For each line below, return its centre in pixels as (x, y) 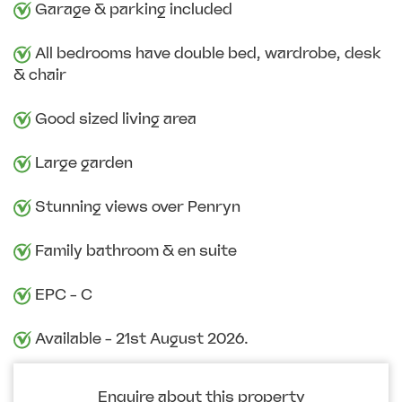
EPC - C (62, 295)
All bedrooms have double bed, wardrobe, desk (206, 53)
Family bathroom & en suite (134, 251)
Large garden (82, 163)
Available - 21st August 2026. (140, 339)
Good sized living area (114, 119)
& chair (40, 75)
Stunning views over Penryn (136, 207)
